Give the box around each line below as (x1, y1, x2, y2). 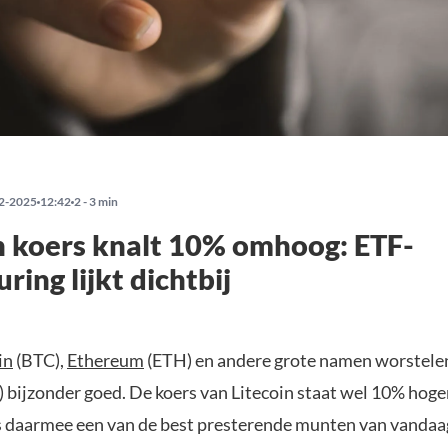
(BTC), (13, 349, 67, 371)
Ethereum (67, 349, 144, 371)
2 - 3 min (74, 194, 118, 209)
